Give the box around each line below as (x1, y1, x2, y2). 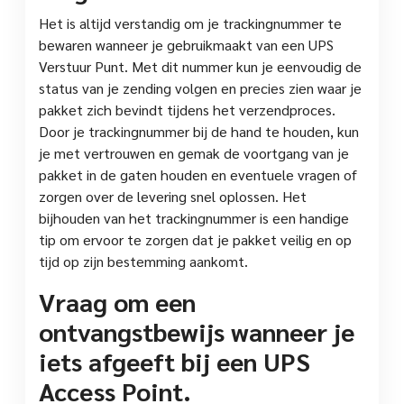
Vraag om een (39, 285, 196, 318)
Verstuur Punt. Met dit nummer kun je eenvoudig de (39, 57, 362, 77)
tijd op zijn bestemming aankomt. (39, 252, 248, 271)
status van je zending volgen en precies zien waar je (39, 78, 362, 98)
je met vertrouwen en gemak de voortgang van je (39, 143, 349, 163)
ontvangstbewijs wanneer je (39, 315, 354, 348)
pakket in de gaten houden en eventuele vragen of (39, 165, 357, 185)
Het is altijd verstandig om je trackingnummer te (39, 14, 342, 33)
